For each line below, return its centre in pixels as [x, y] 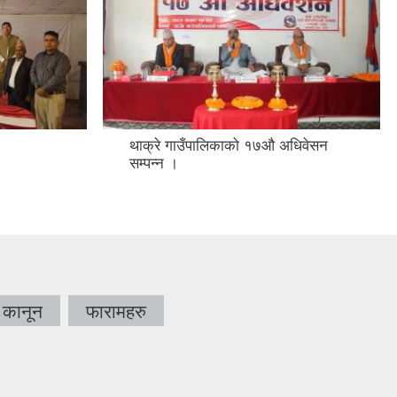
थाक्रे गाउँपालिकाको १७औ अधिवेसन [229, 77]
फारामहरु [116, 243]
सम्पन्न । [154, 95]
